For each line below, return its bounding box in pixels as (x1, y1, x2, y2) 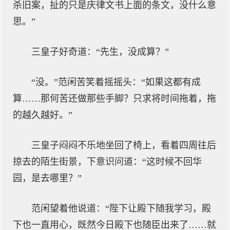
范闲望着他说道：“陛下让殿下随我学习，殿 (31, 203, 211, 214)
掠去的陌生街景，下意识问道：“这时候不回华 (13, 157, 202, 167)
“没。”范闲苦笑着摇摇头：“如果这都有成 (31, 77, 201, 87)
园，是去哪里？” (13, 173, 82, 183)
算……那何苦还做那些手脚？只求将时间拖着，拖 (13, 93, 216, 104)
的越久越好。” (13, 110, 72, 120)
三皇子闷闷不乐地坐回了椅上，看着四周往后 (31, 140, 216, 150)
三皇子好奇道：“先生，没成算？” (31, 47, 169, 57)
